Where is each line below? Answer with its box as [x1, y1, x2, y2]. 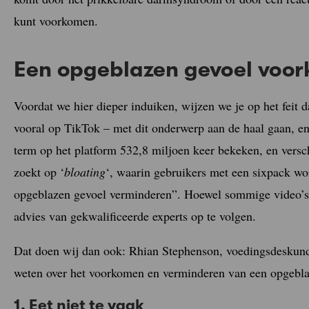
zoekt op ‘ [14, 163, 64, 180]
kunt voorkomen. [14, 12, 98, 29]
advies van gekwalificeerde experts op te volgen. [14, 207, 256, 224]
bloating [64, 163, 106, 180]
